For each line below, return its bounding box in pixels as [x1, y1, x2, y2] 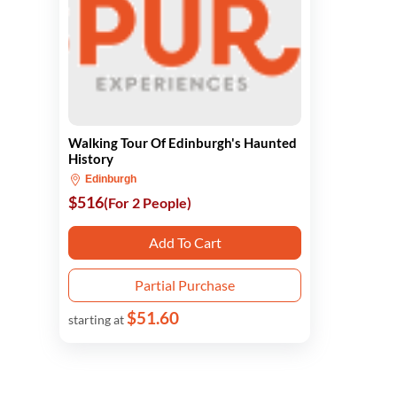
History [68, 151, 113, 167]
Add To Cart [148, 234, 222, 251]
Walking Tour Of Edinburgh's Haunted [68, 135, 297, 151]
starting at [68, 312, 127, 327]
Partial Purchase [135, 276, 236, 293]
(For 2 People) [104, 194, 191, 211]
